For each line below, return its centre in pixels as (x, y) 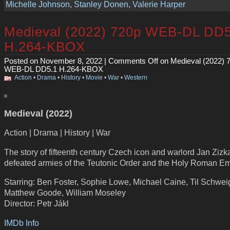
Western (136, 77)
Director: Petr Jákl (36, 204)
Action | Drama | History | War (57, 133)
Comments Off (133, 61)
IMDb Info (22, 223)
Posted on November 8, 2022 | (56, 61)
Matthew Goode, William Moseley (65, 193)
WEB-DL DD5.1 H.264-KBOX (54, 69)
